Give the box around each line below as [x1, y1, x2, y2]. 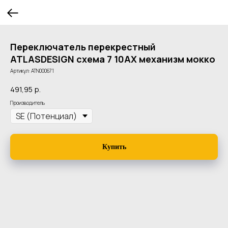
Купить [102, 143, 126, 151]
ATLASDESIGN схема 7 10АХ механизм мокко [10, 53, 215, 65]
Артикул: [10, 67, 31, 74]
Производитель [10, 99, 45, 106]
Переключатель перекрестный [10, 41, 156, 53]
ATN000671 [31, 67, 54, 74]
